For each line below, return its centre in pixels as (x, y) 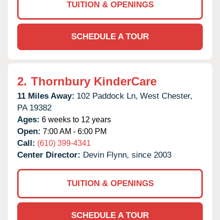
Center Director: (50, 155)
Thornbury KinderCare (94, 81)
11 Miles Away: (46, 96)
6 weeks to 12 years (75, 119)
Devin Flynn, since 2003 (127, 155)
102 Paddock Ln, (107, 96)
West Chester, (166, 96)
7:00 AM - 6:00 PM (74, 131)
